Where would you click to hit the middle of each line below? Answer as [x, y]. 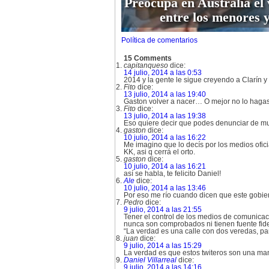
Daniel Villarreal [150, 260]
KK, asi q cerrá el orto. [159, 152]
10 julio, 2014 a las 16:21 [165, 166]
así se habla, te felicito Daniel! [172, 174]
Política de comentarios [159, 40]
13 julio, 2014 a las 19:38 [165, 116]
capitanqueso [146, 65]
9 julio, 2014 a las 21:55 [163, 210]
